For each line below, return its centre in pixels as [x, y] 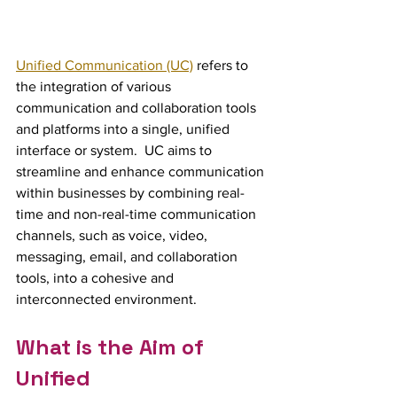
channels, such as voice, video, [113, 236]
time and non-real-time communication [138, 214]
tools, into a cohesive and [97, 278]
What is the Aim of [113, 347]
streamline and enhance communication [142, 172]
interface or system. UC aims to [116, 151]
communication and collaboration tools [138, 108]
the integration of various [95, 87]
